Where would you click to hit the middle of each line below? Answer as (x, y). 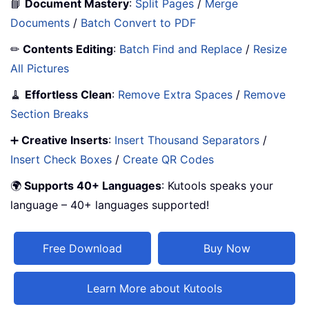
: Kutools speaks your (217, 185)
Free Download (82, 248)
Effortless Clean (68, 94)
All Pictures (40, 68)
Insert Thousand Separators (187, 140)
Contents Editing (68, 49)
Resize (270, 49)
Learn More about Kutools (154, 288)
